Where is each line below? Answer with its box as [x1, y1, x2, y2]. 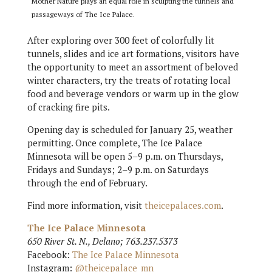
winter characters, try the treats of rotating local [27, 73, 231, 86]
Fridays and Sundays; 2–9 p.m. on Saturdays [27, 163, 209, 175]
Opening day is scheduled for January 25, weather [27, 123, 233, 135]
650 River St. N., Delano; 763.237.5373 [27, 234, 178, 247]
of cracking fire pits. [27, 100, 110, 113]
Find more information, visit [27, 199, 144, 211]
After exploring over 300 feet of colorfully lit [27, 33, 214, 46]
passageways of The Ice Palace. [31, 9, 135, 19]
